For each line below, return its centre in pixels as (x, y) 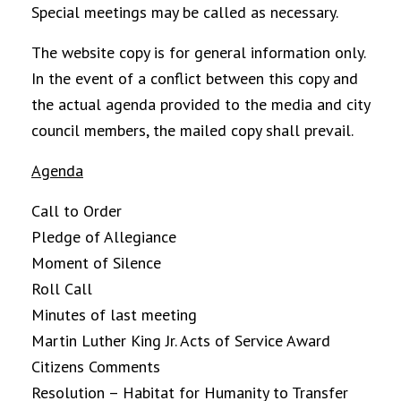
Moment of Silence (96, 263)
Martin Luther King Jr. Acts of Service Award (181, 341)
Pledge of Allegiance (104, 237)
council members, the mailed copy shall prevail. (192, 131)
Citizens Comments (96, 367)
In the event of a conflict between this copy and (195, 79)
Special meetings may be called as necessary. (185, 13)
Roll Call (62, 289)
